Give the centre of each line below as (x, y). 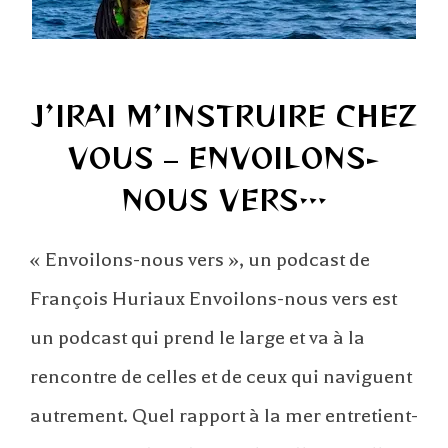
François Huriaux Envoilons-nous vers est (213, 298)
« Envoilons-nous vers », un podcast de (200, 259)
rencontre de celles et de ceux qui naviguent (221, 376)
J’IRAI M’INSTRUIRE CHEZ (223, 114)
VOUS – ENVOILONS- (224, 156)
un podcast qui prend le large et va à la (197, 337)
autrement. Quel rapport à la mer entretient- (224, 415)
